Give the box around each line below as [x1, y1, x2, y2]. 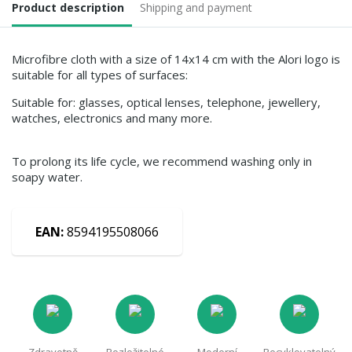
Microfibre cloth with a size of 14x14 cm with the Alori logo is [12, 51, 340, 68]
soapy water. [12, 169, 82, 185]
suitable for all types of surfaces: [12, 67, 188, 83]
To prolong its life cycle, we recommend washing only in [12, 153, 312, 170]
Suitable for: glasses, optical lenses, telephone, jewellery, [12, 94, 321, 111]
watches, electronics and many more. [12, 110, 212, 126]
